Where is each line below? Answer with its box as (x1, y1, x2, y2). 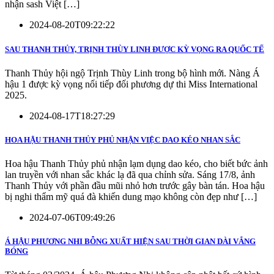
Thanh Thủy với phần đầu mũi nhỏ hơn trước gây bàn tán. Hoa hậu (5, 180, 265, 191)
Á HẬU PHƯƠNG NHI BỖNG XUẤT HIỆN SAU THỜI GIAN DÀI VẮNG (5, 237, 256, 246)
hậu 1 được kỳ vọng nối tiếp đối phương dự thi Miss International (5, 78, 257, 89)
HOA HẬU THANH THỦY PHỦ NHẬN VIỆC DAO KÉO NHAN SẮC (5, 135, 240, 144)
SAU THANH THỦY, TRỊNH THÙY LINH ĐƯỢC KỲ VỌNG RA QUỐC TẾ (5, 44, 264, 54)
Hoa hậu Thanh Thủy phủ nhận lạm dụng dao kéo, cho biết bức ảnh (5, 158, 268, 169)
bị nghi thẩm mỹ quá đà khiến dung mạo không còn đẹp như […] (5, 191, 257, 202)
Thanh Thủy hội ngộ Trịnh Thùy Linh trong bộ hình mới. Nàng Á (5, 67, 260, 78)
